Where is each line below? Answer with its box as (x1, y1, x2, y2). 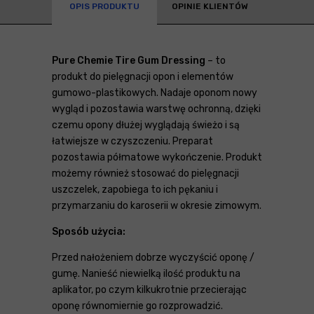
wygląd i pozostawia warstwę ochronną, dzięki (52, 102, 261, 115)
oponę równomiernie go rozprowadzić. (52, 299, 223, 312)
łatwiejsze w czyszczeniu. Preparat (52, 135, 213, 147)
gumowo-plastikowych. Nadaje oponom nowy (52, 86, 257, 99)
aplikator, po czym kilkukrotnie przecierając (52, 283, 247, 296)
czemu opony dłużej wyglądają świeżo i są (52, 118, 240, 131)
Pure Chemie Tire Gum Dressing (52, 54, 207, 67)
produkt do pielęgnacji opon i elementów (52, 70, 233, 83)
